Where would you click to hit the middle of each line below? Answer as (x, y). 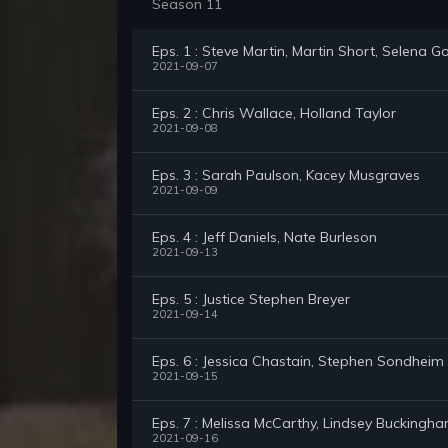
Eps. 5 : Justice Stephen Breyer (251, 299)
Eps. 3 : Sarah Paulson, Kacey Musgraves (286, 175)
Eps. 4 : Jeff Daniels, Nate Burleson (264, 237)
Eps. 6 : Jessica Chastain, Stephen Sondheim (298, 361)
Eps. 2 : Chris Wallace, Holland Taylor (274, 113)
